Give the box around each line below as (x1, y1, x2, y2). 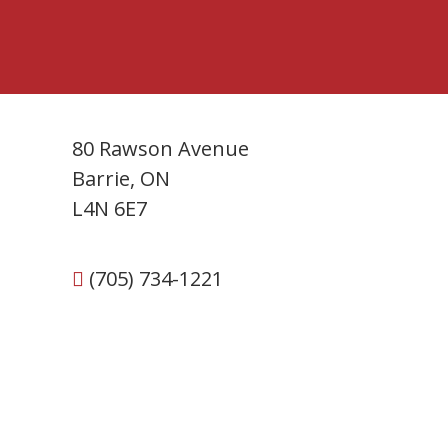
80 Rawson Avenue (72, 135, 249, 162)
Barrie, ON (72, 165, 170, 192)
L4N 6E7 (72, 195, 147, 222)
